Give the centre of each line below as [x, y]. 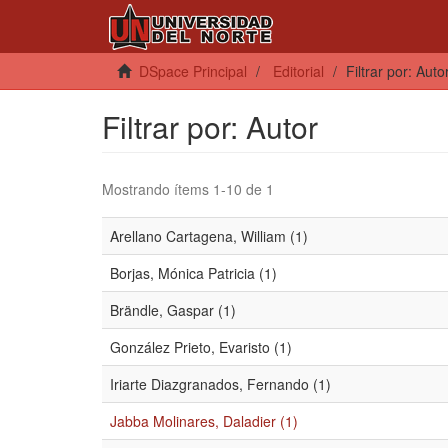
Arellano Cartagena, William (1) [209, 236]
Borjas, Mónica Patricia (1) [193, 273]
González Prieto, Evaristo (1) [201, 347]
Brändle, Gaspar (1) [173, 310]
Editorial [298, 71]
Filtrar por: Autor [210, 126]
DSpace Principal [193, 71]
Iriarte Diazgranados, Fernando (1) [220, 384]
